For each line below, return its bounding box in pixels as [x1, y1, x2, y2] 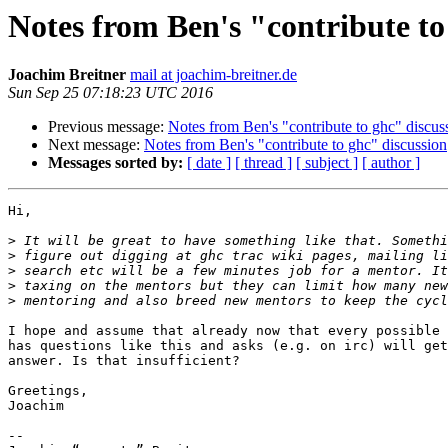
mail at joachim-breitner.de [130, 66, 297, 84]
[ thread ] [235, 154, 292, 172]
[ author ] [362, 154, 420, 172]
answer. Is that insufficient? [8, 353, 240, 369]
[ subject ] [296, 154, 358, 172]
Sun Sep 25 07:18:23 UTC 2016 [8, 84, 213, 102]
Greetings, [8, 383, 88, 399]
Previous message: [48, 118, 168, 136]
